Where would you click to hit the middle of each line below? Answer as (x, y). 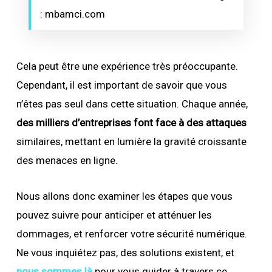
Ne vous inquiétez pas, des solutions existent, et (125, 252)
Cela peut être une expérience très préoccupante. (127, 66)
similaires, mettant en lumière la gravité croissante (131, 141)
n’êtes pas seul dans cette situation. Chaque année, (132, 104)
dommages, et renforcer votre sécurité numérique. (131, 233)
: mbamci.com (72, 14)
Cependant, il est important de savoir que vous (121, 85)
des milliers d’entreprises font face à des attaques (131, 122)
